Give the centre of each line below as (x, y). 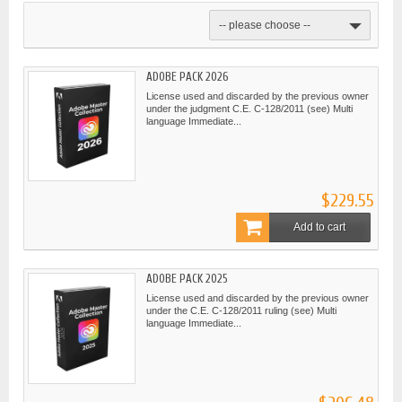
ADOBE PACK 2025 (187, 279)
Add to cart (319, 227)
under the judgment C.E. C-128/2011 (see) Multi (249, 108)
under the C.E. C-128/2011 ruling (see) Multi (241, 311)
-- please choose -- (264, 25)
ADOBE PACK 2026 (187, 76)
